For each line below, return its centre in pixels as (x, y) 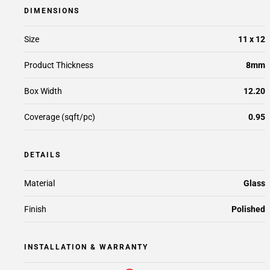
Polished (248, 209)
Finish (35, 209)
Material (39, 183)
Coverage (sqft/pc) (60, 117)
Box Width (43, 91)
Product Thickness (59, 65)
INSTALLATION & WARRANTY (86, 247)
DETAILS (42, 155)
